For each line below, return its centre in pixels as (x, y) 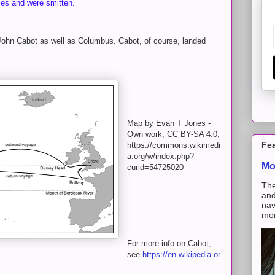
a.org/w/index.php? (161, 156)
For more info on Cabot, (169, 243)
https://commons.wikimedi (174, 145)
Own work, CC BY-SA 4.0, (173, 134)
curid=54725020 (155, 167)
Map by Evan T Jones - (169, 123)
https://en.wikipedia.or (181, 254)
